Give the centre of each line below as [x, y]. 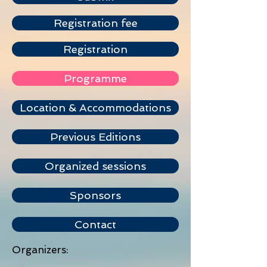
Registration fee [95, 23]
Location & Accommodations [95, 108]
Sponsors [95, 195]
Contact [95, 224]
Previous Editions [95, 137]
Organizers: [40, 250]
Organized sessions [95, 166]
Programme [95, 78]
